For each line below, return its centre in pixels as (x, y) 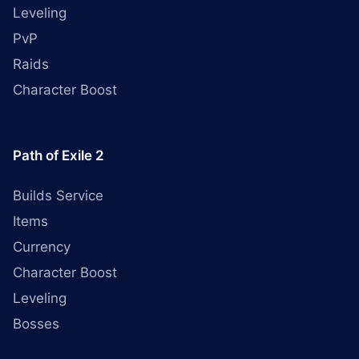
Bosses (36, 324)
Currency (42, 247)
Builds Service (58, 196)
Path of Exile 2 (58, 155)
